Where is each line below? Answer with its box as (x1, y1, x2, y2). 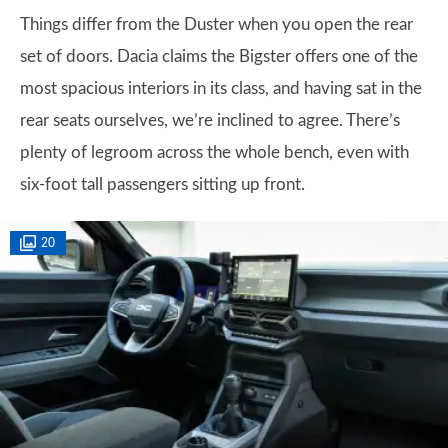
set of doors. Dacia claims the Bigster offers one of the (20, 48, 418, 65)
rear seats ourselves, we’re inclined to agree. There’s (20, 112, 400, 129)
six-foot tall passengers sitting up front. (20, 176, 309, 193)
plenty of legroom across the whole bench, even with (20, 144, 409, 161)
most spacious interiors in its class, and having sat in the (20, 80, 422, 97)
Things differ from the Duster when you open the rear (20, 16, 413, 33)
